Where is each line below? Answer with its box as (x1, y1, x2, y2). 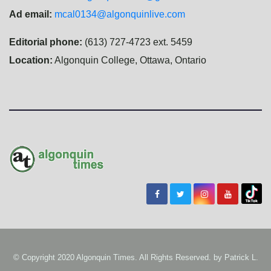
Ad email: (9, 9, 54, 20)
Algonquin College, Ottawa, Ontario (53, 55, 206, 66)
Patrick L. (224, 253, 258, 263)
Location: (9, 55, 53, 66)
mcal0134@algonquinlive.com (54, 9, 185, 20)
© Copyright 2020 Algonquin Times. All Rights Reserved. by (13, 253, 224, 263)
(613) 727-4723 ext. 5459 (82, 37, 192, 48)
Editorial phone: (9, 37, 82, 48)
